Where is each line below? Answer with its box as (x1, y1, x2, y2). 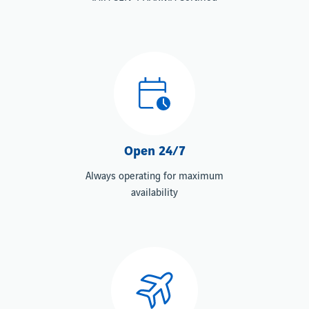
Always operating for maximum (86, 170, 223, 182)
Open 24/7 (123, 144, 186, 159)
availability (131, 187, 178, 199)
